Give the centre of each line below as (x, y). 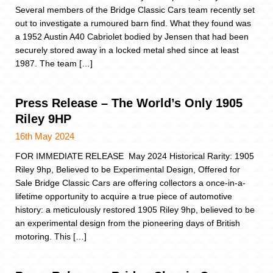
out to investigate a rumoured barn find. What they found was (133, 23)
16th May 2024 (45, 136)
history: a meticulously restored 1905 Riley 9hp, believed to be (135, 209)
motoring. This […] (51, 236)
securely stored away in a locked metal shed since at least (127, 50)
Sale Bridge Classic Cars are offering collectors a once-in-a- (130, 183)
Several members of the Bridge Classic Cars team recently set (135, 9)
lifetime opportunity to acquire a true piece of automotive (124, 196)
